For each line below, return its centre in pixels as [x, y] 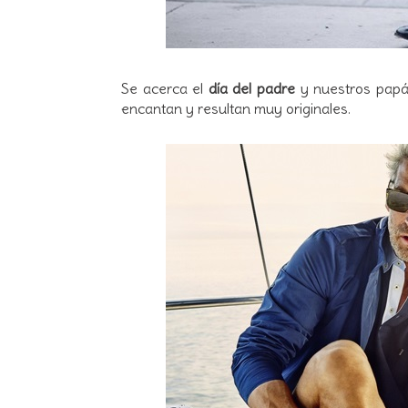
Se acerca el [165, 88]
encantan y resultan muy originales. [236, 108]
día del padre [251, 88]
